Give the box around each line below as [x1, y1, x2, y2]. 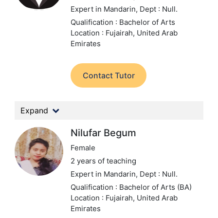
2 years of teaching [71, 156, 136, 165]
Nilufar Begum [71, 127, 136, 139]
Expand [20, 106, 48, 115]
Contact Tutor [82, 71, 135, 80]
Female [71, 143, 95, 152]
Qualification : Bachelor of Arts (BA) [71, 182, 192, 192]
